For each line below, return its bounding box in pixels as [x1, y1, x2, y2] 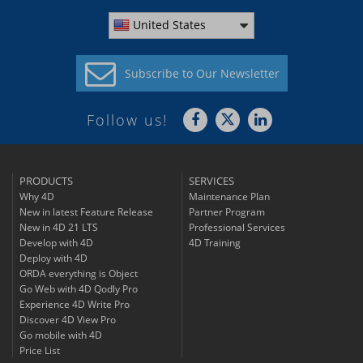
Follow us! [87, 109, 168, 130]
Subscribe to [124, 66, 193, 82]
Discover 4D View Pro [19, 313, 116, 327]
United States [133, 17, 206, 33]
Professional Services [189, 220, 285, 235]
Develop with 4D [19, 236, 93, 250]
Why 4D [19, 190, 54, 204]
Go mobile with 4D [19, 328, 102, 343]
